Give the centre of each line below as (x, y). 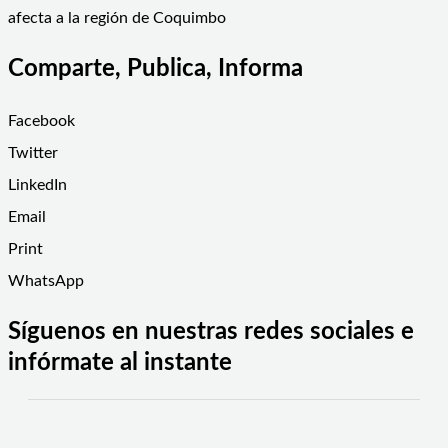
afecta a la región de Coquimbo (117, 18)
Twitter (33, 153)
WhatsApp (46, 281)
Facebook (41, 121)
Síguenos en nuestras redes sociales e (211, 332)
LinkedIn (37, 185)
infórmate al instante (120, 363)
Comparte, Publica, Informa (155, 69)
